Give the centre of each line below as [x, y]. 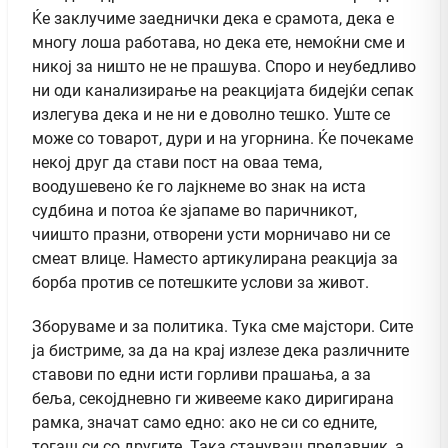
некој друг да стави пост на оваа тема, [177, 162]
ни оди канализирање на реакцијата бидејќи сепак [223, 90]
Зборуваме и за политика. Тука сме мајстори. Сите [222, 326]
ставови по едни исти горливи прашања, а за [201, 374]
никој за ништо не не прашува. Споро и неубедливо [224, 66]
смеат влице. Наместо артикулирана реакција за [215, 258]
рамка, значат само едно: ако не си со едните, [204, 422]
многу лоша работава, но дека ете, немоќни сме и [218, 42]
